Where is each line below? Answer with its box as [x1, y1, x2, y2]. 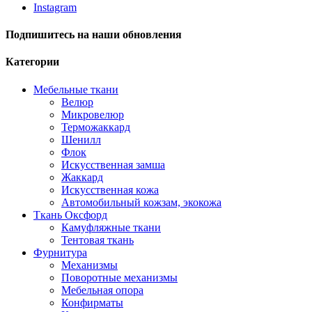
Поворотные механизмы [61, 271, 178, 283]
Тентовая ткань [61, 233, 134, 246]
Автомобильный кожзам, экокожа [61, 196, 221, 208]
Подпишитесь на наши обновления [6, 29, 182, 41]
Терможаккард [61, 120, 130, 133]
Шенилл [61, 133, 101, 146]
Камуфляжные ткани [61, 221, 161, 233]
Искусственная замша [61, 158, 165, 171]
